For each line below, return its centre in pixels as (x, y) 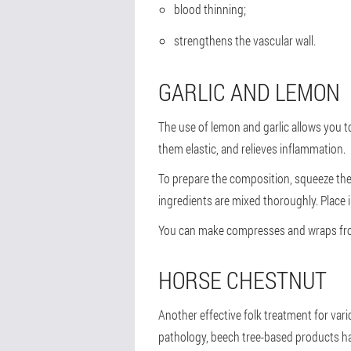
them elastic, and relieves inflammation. (252, 148)
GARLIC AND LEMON (249, 92)
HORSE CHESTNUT (242, 280)
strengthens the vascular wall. (245, 40)
